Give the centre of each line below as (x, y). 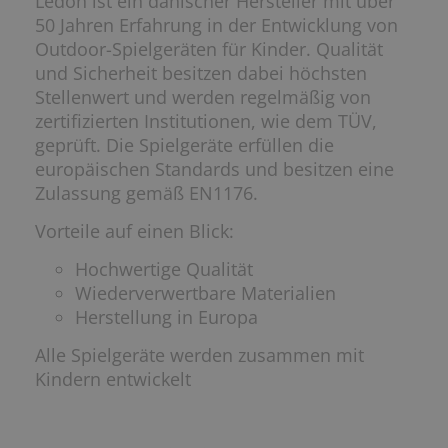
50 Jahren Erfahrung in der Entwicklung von (216, 25)
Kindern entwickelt (113, 379)
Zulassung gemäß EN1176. (146, 193)
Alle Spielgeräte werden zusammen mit (199, 355)
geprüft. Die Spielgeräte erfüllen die (184, 145)
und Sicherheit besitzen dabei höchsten (201, 73)
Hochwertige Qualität (164, 269)
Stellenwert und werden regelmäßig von (203, 97)
